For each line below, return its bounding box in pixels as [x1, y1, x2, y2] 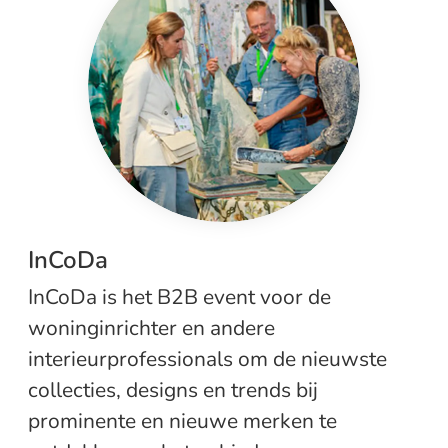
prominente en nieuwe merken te [28, 406, 337, 435]
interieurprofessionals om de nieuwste [28, 344, 387, 373]
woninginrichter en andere [28, 313, 275, 342]
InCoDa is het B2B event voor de [28, 282, 331, 311]
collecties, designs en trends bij [28, 375, 318, 404]
